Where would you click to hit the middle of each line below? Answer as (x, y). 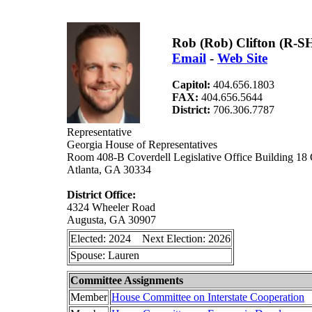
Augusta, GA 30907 (111, 220)
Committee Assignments (127, 280)
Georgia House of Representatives (142, 145)
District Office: (101, 195)
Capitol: (193, 85)
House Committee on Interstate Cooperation (208, 297)
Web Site (242, 58)
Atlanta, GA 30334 (109, 170)
